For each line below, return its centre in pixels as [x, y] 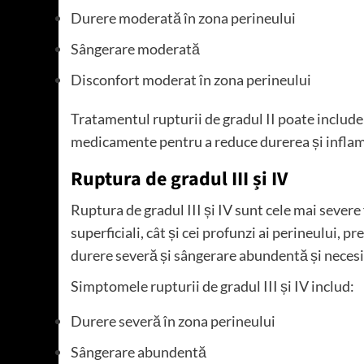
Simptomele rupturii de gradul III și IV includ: [212, 286]
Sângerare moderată [135, 48]
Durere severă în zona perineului [173, 321]
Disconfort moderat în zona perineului [191, 79]
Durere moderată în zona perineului [183, 17]
